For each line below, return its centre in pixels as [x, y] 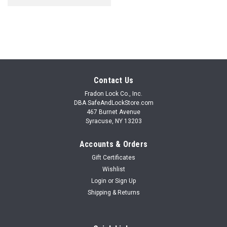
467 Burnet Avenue [113, 112]
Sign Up [126, 181]
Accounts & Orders [113, 144]
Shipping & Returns [113, 192]
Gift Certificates [113, 157]
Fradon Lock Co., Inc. [113, 93]
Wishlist [113, 169]
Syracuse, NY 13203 [113, 121]
